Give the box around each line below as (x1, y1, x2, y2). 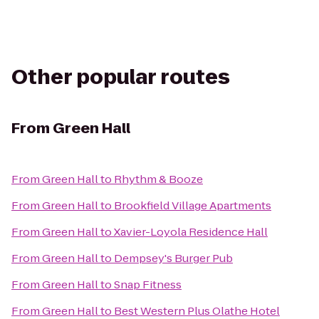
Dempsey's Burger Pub (114, 251, 233, 266)
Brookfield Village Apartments (114, 198, 271, 213)
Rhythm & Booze (114, 172, 203, 187)
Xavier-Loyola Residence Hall (114, 224, 268, 239)
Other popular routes (11, 63, 230, 91)
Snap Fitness (114, 277, 182, 292)
